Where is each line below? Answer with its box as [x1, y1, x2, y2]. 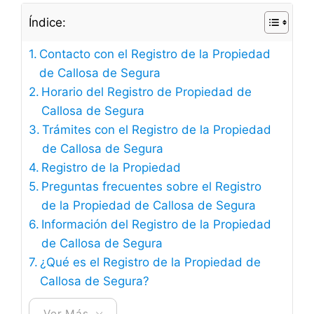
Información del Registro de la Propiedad [41, 217, 272, 231]
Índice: [29, 15, 66, 29]
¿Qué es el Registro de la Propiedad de [40, 255, 261, 269]
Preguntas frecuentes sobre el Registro [41, 179, 262, 193]
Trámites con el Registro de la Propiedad [42, 123, 272, 137]
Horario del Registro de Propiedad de [41, 85, 252, 99]
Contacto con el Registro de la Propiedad [39, 47, 271, 61]
